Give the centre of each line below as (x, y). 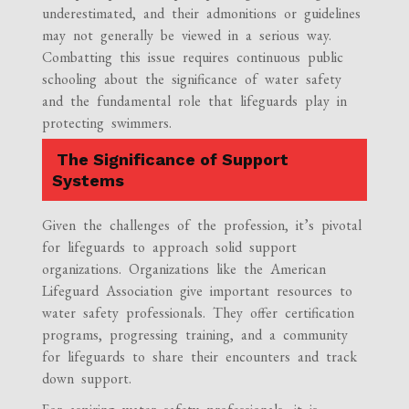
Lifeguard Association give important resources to (198, 290)
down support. (87, 378)
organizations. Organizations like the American (184, 268)
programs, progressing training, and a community (195, 334)
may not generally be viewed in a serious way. (187, 35)
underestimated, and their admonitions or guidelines (202, 13)
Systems (89, 180)
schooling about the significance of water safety (192, 79)
